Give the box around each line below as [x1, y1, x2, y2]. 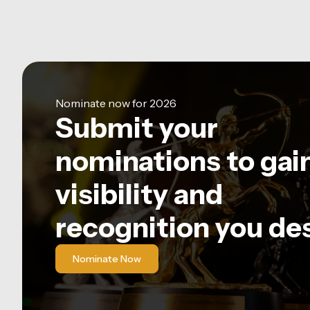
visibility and [55, 177, 223, 211]
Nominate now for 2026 [55, 96, 176, 110]
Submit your [55, 111, 218, 145]
